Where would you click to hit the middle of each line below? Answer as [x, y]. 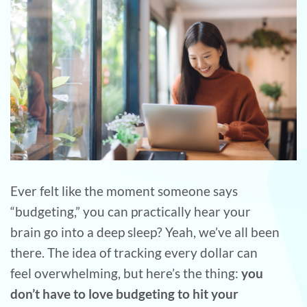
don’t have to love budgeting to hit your [124, 294]
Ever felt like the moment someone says [124, 191]
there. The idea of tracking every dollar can [134, 253]
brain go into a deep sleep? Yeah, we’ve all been [145, 232]
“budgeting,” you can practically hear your [131, 212]
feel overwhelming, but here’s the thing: [126, 273]
